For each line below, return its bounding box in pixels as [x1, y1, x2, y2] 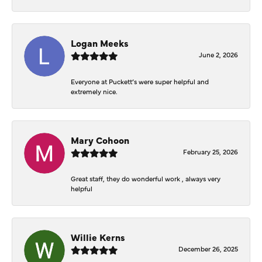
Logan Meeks [71, 36, 129, 49]
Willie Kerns [71, 230, 125, 243]
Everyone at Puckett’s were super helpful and [71, 76, 209, 86]
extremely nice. [71, 86, 117, 96]
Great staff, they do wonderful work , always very [71, 173, 220, 183]
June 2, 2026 [199, 49, 238, 59]
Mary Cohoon [71, 133, 129, 146]
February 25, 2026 [183, 146, 238, 156]
